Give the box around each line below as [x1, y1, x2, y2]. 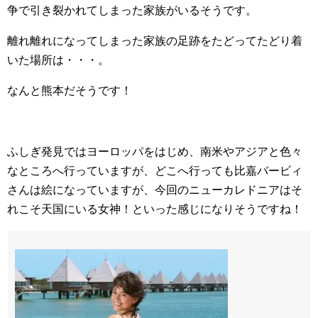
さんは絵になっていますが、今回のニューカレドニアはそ [7, 184, 302, 197]
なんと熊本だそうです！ [7, 84, 132, 97]
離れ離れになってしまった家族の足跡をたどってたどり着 [7, 35, 302, 48]
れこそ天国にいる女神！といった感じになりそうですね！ [7, 203, 302, 216]
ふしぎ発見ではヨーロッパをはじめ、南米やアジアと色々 [7, 146, 302, 158]
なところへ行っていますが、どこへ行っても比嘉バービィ [7, 165, 302, 177]
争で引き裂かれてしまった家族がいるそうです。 [7, 4, 257, 17]
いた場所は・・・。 [7, 54, 109, 67]
